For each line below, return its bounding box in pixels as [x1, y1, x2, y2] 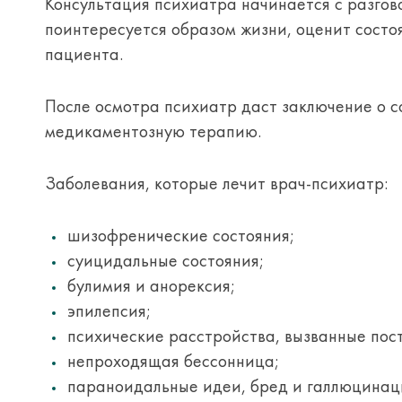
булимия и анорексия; [67, 274, 235, 297]
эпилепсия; [67, 299, 151, 322]
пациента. [45, 42, 132, 66]
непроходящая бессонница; [67, 349, 279, 372]
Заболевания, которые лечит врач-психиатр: [45, 171, 388, 195]
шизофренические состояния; [67, 223, 294, 247]
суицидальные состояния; [67, 249, 264, 272]
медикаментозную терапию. [45, 119, 261, 143]
